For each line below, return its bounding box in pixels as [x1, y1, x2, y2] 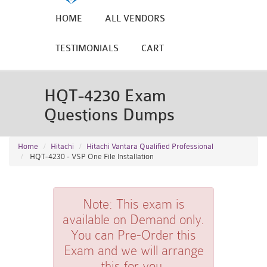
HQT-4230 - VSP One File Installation [28, 152, 154, 161]
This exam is [112, 197, 185, 212]
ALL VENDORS [105, 14, 165, 24]
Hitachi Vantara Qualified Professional [86, 142, 213, 151]
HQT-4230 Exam [44, 86, 166, 105]
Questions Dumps [44, 105, 175, 125]
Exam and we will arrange [63, 243, 204, 258]
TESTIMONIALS [55, 44, 119, 54]
